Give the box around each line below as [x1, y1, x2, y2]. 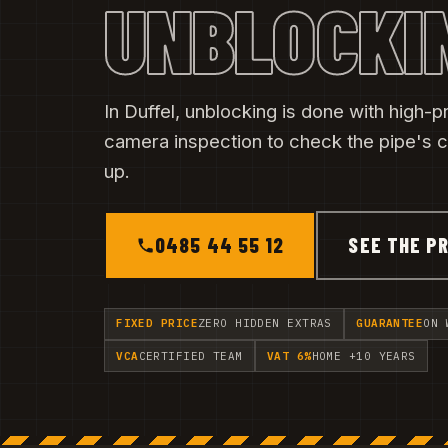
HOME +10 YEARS [311, 348, 416, 363]
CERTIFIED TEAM [138, 348, 243, 363]
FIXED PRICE [116, 316, 198, 331]
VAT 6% [266, 348, 312, 363]
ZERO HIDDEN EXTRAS [197, 316, 332, 331]
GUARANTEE [356, 316, 424, 331]
